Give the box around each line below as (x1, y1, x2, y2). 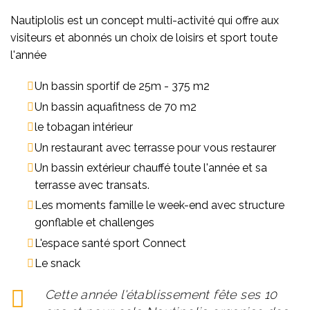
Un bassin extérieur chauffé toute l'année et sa (35, 161, 267, 175)
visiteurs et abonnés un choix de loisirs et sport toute (10, 31, 277, 45)
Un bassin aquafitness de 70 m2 (35, 100, 197, 113)
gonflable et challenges (35, 216, 154, 230)
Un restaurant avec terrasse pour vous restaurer (35, 140, 276, 154)
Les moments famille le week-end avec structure (35, 199, 284, 212)
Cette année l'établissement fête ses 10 (45, 287, 277, 302)
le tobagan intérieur (35, 120, 133, 134)
